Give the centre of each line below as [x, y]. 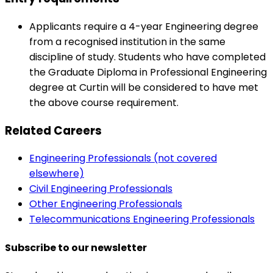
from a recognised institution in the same [127, 41]
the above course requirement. [104, 102]
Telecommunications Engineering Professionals [142, 219]
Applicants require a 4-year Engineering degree [144, 26]
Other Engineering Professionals [106, 204]
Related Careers [53, 130]
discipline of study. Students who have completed [147, 57]
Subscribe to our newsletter [76, 247]
